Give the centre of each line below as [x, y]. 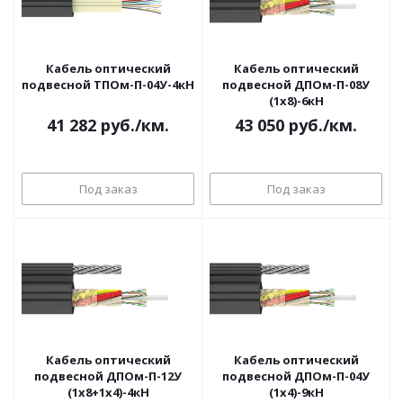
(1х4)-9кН [296, 392]
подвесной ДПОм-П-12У [108, 376]
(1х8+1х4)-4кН [108, 392]
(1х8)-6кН [296, 101]
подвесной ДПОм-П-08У [296, 85]
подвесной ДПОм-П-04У [296, 376]
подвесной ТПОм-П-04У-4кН [108, 85]
